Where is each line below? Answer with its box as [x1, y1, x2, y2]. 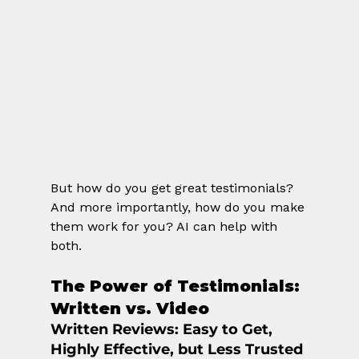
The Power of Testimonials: [50, 276, 305, 296]
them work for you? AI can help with [50, 219, 281, 235]
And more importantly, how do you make [50, 200, 309, 216]
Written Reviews [50, 321, 175, 339]
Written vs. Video [50, 299, 209, 319]
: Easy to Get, [174, 321, 276, 339]
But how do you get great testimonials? [50, 180, 297, 196]
